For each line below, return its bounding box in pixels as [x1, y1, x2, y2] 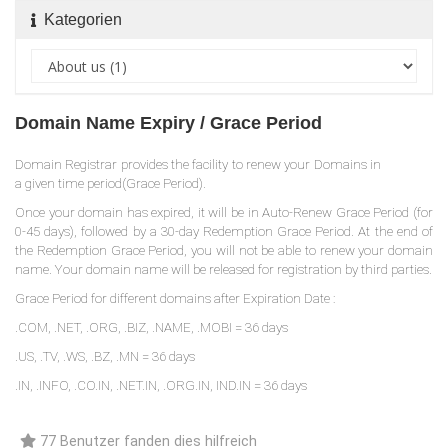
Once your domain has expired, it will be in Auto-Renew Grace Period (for [15, 205, 433, 220]
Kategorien [36, 11, 122, 28]
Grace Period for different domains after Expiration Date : [15, 291, 338, 306]
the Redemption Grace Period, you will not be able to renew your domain [15, 243, 433, 258]
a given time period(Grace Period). [15, 176, 206, 191]
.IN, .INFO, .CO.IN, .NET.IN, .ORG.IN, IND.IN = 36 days [15, 378, 307, 393]
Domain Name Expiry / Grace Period [15, 113, 322, 133]
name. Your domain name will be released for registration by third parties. [15, 262, 432, 277]
